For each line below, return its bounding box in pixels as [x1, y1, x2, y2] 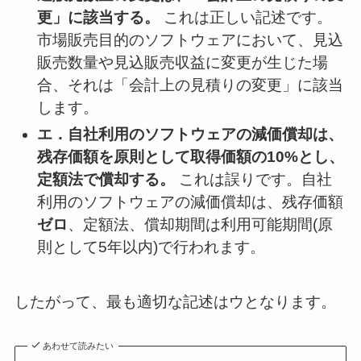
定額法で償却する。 [37, 170, 176, 188]
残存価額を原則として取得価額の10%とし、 [37, 147, 345, 165]
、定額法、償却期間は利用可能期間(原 [68, 215, 334, 233]
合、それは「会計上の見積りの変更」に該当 [37, 76, 344, 93]
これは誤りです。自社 [175, 170, 333, 188]
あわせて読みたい [43, 340, 114, 351]
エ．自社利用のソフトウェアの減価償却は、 [37, 125, 344, 143]
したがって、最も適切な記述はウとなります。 [14, 293, 336, 311]
